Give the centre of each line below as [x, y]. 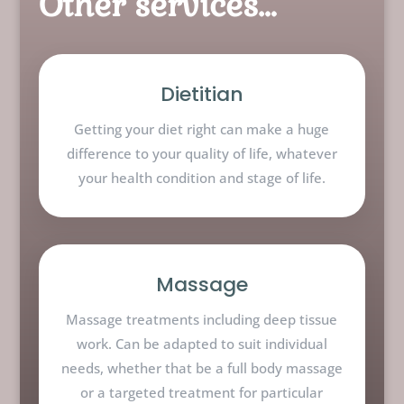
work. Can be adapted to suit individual [202, 343]
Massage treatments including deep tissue [202, 319]
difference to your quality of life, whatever [202, 153]
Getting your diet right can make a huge [202, 129]
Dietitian [202, 94]
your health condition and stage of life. [202, 177]
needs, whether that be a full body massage [202, 367]
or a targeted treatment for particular [202, 392]
